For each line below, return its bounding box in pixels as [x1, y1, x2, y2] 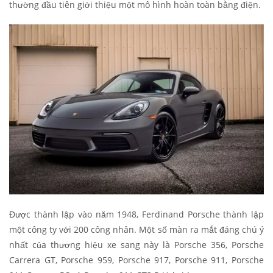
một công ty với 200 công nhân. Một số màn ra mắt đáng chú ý [9, 223, 264, 235]
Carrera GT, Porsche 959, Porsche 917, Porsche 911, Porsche [9, 253, 264, 266]
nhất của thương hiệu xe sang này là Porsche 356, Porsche [9, 238, 264, 250]
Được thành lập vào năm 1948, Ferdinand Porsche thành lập [9, 208, 264, 220]
